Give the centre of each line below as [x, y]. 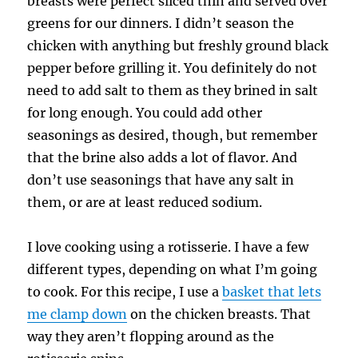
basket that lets [272, 291]
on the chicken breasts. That [219, 314]
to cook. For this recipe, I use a [125, 291]
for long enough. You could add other [145, 112]
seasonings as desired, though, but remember [173, 135]
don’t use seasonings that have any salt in [161, 179]
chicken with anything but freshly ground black [178, 45]
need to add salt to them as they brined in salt [173, 90]
